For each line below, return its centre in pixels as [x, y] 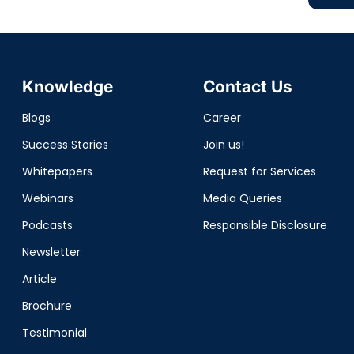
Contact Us [247, 87]
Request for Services [259, 171]
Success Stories [65, 145]
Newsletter [51, 252]
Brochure [47, 306]
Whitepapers [57, 171]
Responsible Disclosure [265, 225]
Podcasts [47, 225]
